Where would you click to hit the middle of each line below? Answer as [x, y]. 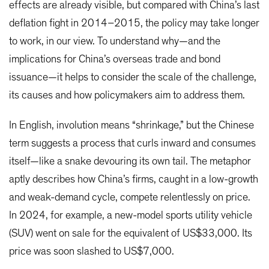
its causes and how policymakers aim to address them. [127, 95]
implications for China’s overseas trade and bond [115, 59]
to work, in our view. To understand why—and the [115, 41]
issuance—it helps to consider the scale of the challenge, [133, 77]
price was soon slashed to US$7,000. [92, 251]
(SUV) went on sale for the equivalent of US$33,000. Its [131, 233]
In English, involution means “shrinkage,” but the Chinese [131, 125]
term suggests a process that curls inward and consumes [132, 143]
